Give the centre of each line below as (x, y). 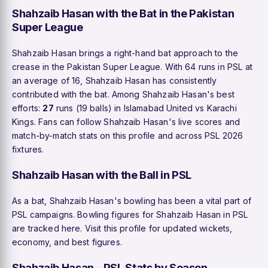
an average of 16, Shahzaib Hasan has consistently (115, 80)
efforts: (28, 108)
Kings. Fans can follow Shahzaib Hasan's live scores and (126, 121)
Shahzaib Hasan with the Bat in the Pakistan (123, 13)
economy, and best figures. (67, 242)
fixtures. (28, 149)
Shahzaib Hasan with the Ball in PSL (102, 174)
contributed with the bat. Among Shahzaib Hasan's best (123, 94)
